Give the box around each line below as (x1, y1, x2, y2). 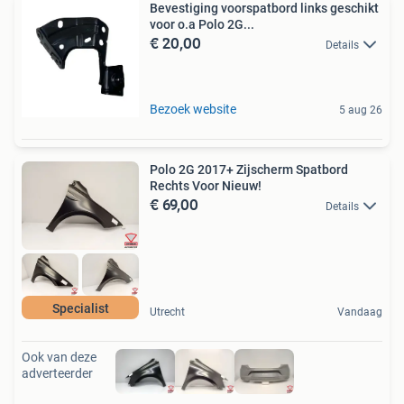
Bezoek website (150, 102, 236, 117)
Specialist (51, 301, 109, 317)
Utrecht (150, 306, 185, 319)
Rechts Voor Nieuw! (150, 179, 262, 194)
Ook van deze (22, 350, 96, 365)
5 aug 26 (339, 104, 382, 117)
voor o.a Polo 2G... (150, 17, 254, 32)
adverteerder (22, 366, 93, 381)
